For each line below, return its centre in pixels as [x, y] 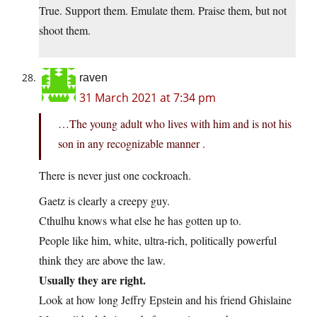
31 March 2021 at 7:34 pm [148, 98]
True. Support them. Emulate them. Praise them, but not [163, 11]
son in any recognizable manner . [132, 144]
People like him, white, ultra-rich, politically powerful [158, 241]
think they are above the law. [102, 260]
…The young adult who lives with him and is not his [175, 124]
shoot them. [65, 30]
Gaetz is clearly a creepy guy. [104, 201]
